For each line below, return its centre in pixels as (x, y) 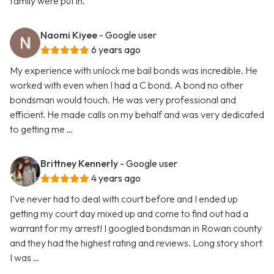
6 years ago (116, 50)
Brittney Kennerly (79, 164)
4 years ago (116, 178)
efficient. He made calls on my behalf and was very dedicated (137, 115)
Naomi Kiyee (69, 35)
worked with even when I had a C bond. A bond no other (127, 85)
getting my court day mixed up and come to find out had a (129, 214)
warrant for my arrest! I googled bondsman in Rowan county (136, 228)
